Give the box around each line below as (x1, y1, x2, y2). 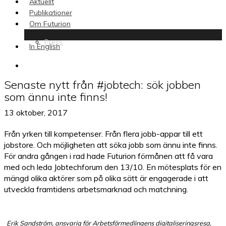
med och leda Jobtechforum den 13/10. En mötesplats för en (4, 162, 221, 172)
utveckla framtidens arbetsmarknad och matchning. (4, 184, 188, 194)
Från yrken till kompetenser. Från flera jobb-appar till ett (4, 129, 203, 139)
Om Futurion (29, 19, 71, 28)
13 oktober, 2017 (4, 107, 68, 118)
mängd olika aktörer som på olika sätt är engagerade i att (4, 173, 208, 183)
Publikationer (29, 8, 72, 17)
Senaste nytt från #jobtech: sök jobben (4, 78, 201, 92)
